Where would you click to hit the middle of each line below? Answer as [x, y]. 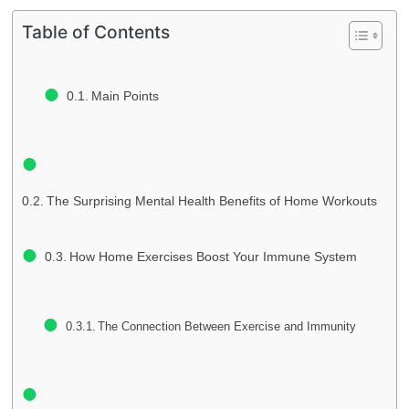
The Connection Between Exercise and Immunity [227, 326]
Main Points [125, 96]
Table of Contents [96, 32]
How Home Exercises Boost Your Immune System [213, 257]
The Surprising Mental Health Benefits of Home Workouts [211, 201]
